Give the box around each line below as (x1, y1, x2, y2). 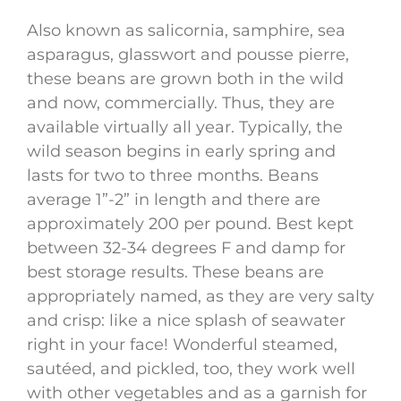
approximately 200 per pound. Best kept (27, 213, 354, 234)
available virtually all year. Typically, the (27, 116, 343, 137)
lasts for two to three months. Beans (27, 165, 319, 185)
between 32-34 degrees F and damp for (27, 237, 346, 258)
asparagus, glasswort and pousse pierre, (27, 44, 349, 64)
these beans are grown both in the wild (27, 68, 344, 89)
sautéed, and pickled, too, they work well (27, 358, 355, 379)
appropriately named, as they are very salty (27, 286, 374, 306)
